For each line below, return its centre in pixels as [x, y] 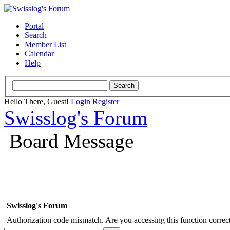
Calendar [39, 54]
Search [36, 35]
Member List [45, 44]
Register [106, 101]
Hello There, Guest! [37, 101]
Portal [34, 26]
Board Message [71, 141]
